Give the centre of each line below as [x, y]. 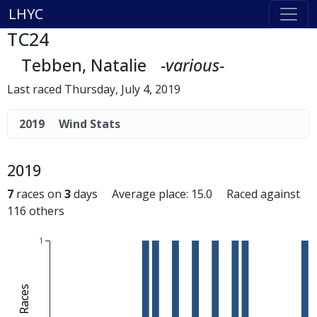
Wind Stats [90, 124]
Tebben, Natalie [84, 65]
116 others [36, 211]
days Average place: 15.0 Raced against [185, 194]
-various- [192, 65]
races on [39, 194]
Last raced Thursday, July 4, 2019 [94, 89]
